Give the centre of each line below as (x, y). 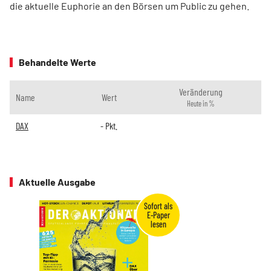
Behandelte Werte (57, 62)
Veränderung (201, 92)
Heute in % (201, 104)
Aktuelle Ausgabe (57, 182)
